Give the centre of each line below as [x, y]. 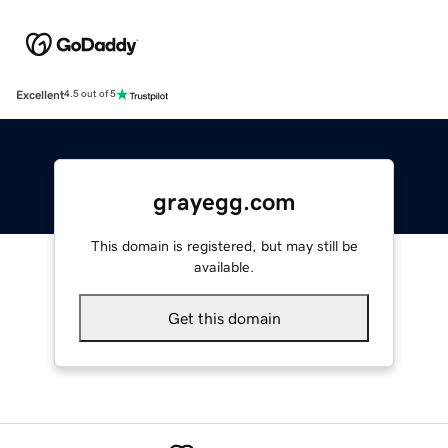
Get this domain [224, 317]
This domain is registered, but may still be [224, 245]
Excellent [40, 94]
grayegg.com [224, 201]
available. [224, 266]
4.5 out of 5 [90, 94]
